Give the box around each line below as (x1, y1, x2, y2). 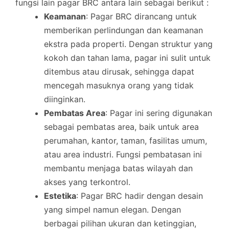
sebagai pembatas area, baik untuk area (44, 121, 199, 132)
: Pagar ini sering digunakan (105, 107, 212, 118)
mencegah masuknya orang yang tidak (44, 80, 194, 90)
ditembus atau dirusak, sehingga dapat (44, 66, 194, 77)
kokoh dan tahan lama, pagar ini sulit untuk (44, 52, 211, 63)
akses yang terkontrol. (44, 176, 130, 187)
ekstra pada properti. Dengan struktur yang (44, 38, 213, 49)
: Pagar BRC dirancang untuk (86, 11, 197, 21)
